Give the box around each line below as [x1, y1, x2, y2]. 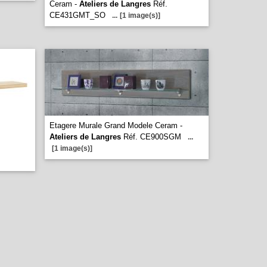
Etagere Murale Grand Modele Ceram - [49, 121, 182, 130]
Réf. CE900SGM [121, 132, 181, 141]
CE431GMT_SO [49, 11, 105, 20]
